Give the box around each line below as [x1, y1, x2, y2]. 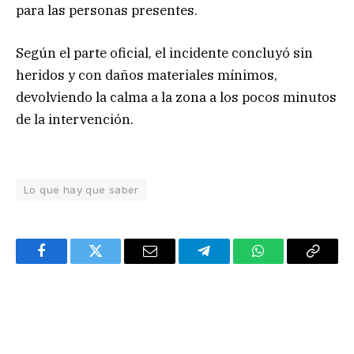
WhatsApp [257, 255, 318, 270]
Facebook [40, 255, 96, 270]
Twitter [94, 255, 136, 270]
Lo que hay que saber [24, 183, 139, 197]
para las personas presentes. [16, 2, 198, 19]
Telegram [202, 255, 257, 270]
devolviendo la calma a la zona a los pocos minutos [16, 88, 337, 107]
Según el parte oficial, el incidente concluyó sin [16, 44, 313, 62]
